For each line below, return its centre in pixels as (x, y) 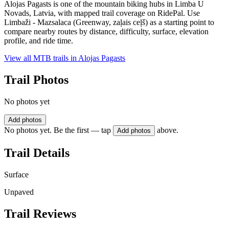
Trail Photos (36, 80)
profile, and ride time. (39, 41)
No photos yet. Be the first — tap (58, 130)
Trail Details (37, 153)
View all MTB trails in (41, 58)
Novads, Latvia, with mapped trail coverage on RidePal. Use (102, 13)
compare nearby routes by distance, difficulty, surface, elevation (106, 32)
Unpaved (19, 192)
